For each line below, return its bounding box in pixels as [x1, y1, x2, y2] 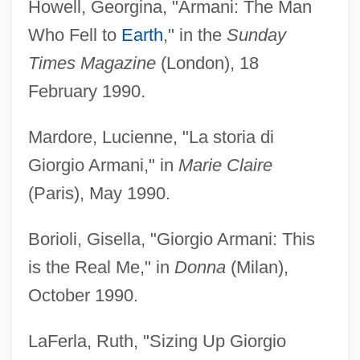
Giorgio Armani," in [27, 154, 178, 175]
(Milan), [225, 256, 288, 277]
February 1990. [27, 80, 145, 101]
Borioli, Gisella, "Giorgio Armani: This [27, 228, 315, 249]
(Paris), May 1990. [27, 182, 170, 203]
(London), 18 [155, 52, 259, 73]
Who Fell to [27, 24, 121, 45]
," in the [162, 24, 227, 45]
